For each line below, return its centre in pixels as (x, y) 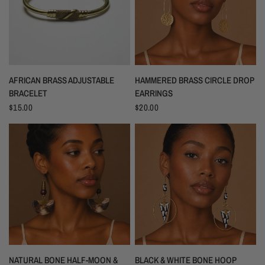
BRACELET (28, 93)
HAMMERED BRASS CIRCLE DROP (195, 80)
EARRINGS (154, 93)
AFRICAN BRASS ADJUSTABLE (62, 80)
